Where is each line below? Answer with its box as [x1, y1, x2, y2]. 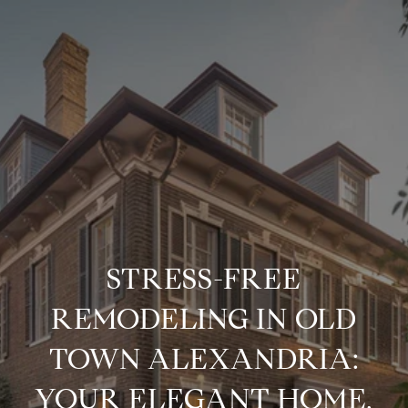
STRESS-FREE [107, 260, 301, 297]
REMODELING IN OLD [51, 301, 357, 337]
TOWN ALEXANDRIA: [48, 341, 360, 377]
